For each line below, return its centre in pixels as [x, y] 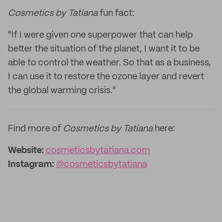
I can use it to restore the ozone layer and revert [106, 77]
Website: [26, 151]
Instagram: [31, 165]
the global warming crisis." [62, 91]
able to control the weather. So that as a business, [110, 63]
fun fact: [116, 13]
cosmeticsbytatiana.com [98, 151]
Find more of [35, 129]
